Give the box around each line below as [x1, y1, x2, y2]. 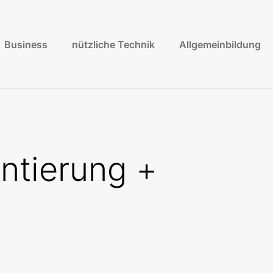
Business [4, 38, 48, 51]
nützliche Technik [72, 38, 155, 51]
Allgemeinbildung [179, 38, 261, 51]
